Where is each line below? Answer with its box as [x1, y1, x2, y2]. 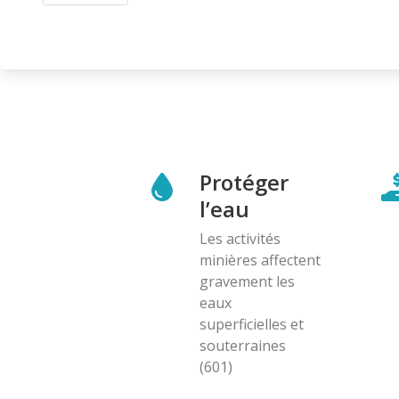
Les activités [199, 228, 281, 248]
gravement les [199, 271, 295, 291]
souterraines [199, 335, 286, 355]
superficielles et [199, 313, 304, 334]
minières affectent [199, 249, 321, 270]
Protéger [199, 167, 289, 197]
